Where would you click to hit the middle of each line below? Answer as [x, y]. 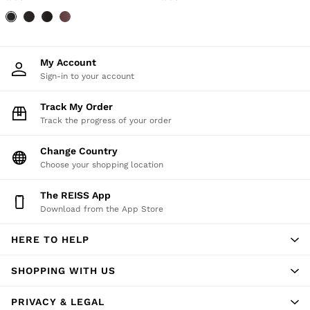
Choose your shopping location [102, 165]
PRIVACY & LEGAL [58, 301]
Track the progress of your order [106, 120]
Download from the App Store [102, 209]
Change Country [82, 151]
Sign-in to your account [87, 76]
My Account [72, 62]
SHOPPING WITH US [63, 270]
